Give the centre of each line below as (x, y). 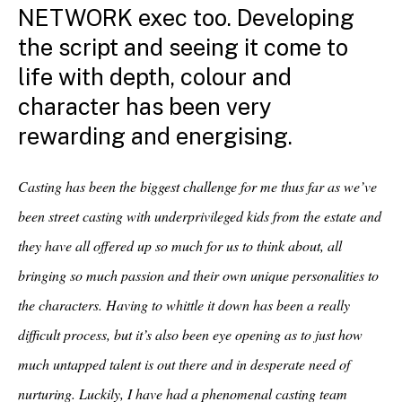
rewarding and (97, 136)
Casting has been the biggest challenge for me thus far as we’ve (197, 186)
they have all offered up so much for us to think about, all (180, 245)
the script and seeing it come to (183, 48)
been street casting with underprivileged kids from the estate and (200, 216)
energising (232, 136)
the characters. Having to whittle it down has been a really (184, 305)
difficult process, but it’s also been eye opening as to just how (190, 334)
